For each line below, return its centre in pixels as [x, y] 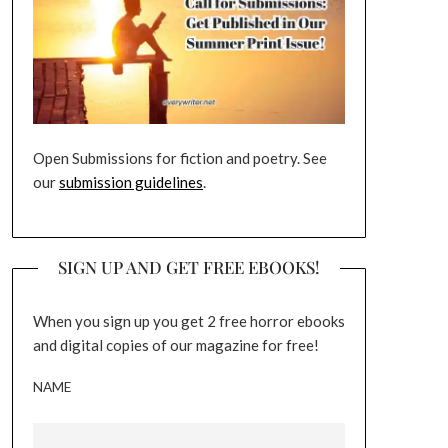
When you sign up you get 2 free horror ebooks [188, 320]
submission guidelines [130, 182]
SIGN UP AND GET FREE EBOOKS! [188, 266]
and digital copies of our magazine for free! [175, 344]
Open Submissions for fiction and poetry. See [179, 158]
